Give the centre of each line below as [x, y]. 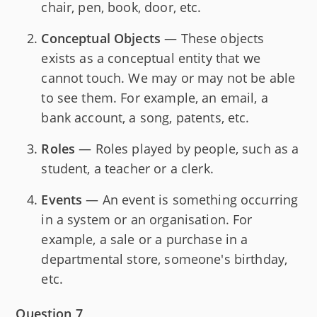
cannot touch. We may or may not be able [168, 78]
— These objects [213, 39]
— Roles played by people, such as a [187, 149]
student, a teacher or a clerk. [127, 169]
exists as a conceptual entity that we [151, 58]
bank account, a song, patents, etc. [145, 118]
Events [62, 200]
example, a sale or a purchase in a [145, 240]
